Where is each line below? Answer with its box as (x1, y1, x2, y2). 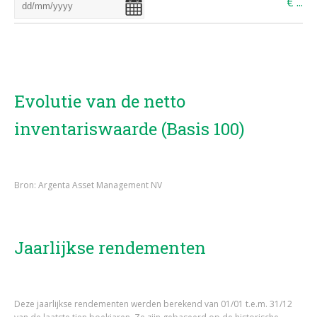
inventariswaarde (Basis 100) (14, 117, 245, 140)
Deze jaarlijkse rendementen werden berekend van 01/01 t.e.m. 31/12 (14, 298, 292, 310)
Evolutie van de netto (14, 90, 185, 113)
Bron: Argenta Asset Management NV (14, 179, 162, 191)
